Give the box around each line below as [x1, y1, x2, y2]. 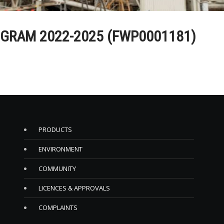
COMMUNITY [38, 164, 76, 173]
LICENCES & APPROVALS [38, 183, 110, 192]
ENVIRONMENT [38, 144, 83, 153]
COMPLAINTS [38, 203, 78, 212]
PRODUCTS [38, 125, 72, 134]
